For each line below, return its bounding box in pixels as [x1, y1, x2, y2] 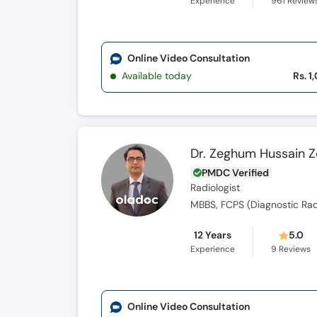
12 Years [194, 229, 232, 241]
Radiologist [190, 182, 241, 194]
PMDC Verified [202, 166, 270, 179]
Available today [122, 69, 192, 82]
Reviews [277, 243, 311, 255]
